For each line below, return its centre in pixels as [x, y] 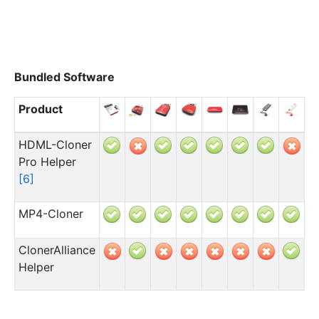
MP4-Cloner [51, 213]
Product [40, 109]
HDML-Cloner [55, 144]
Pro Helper [47, 161]
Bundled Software [64, 77]
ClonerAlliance [57, 250]
